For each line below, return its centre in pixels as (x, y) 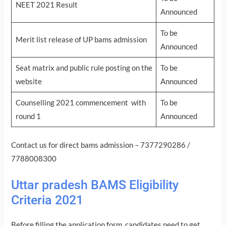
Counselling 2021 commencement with (80, 103)
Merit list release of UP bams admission (81, 40)
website (29, 82)
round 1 (28, 117)
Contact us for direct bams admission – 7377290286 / (101, 145)
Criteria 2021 (47, 200)
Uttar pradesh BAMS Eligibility (95, 185)
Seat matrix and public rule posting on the (84, 68)
